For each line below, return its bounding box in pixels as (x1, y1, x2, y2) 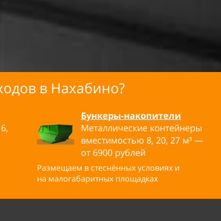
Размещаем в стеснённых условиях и (37, 162, 180, 173)
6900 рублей (93, 147, 146, 158)
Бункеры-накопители (81, 110, 181, 121)
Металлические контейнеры (81, 122, 202, 134)
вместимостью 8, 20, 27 (81, 134, 180, 146)
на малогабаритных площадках (37, 173, 158, 184)
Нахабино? (51, 78, 125, 97)
